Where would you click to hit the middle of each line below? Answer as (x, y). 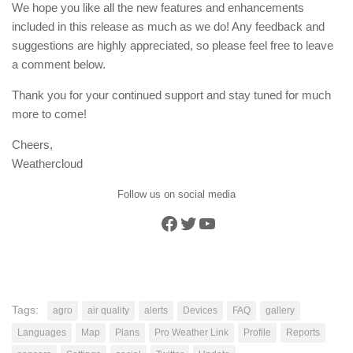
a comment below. (59, 64)
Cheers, (32, 144)
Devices (200, 310)
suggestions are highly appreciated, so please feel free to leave (173, 45)
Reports (303, 332)
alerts (156, 310)
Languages (42, 332)
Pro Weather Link (191, 332)
